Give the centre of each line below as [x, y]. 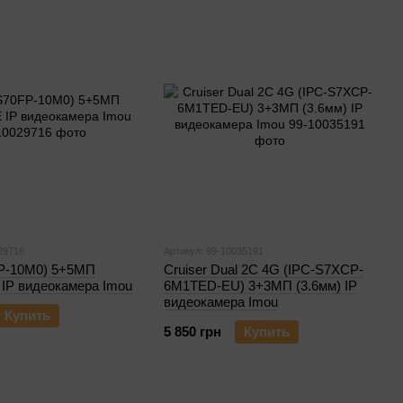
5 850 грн [193, 331]
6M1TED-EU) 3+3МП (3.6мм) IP [260, 286]
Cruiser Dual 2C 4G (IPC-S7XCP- [264, 269]
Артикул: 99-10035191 [214, 251]
